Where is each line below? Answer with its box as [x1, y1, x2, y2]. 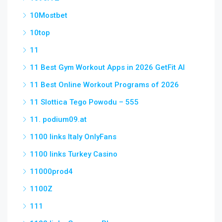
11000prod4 [30, 167, 73, 176]
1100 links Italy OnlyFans [30, 132, 116, 141]
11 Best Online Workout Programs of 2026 [30, 80, 179, 89]
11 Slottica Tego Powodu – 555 [30, 98, 139, 107]
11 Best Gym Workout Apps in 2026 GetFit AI [30, 63, 185, 72]
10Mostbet [30, 11, 67, 20]
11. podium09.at [30, 115, 87, 124]
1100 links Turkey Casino [30, 150, 117, 159]
